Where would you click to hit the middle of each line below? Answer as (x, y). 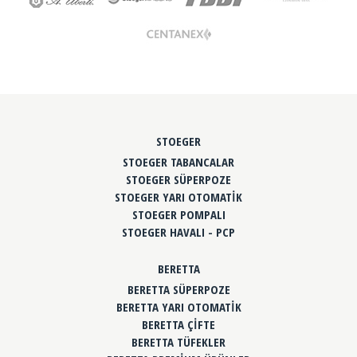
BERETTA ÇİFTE (178, 325)
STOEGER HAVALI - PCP (178, 232)
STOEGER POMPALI (178, 215)
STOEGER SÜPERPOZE (178, 180)
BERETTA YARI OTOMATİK (178, 307)
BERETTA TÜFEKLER (178, 342)
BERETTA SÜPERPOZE (178, 290)
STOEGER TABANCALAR (178, 162)
